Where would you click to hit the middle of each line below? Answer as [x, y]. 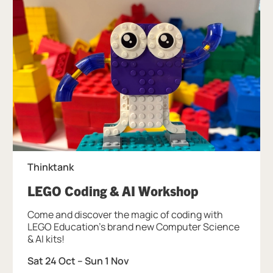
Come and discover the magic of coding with [126, 214]
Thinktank [51, 167]
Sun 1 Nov [107, 261]
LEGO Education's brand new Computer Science [134, 226]
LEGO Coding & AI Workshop [113, 190]
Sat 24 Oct [52, 261]
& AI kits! [46, 239]
